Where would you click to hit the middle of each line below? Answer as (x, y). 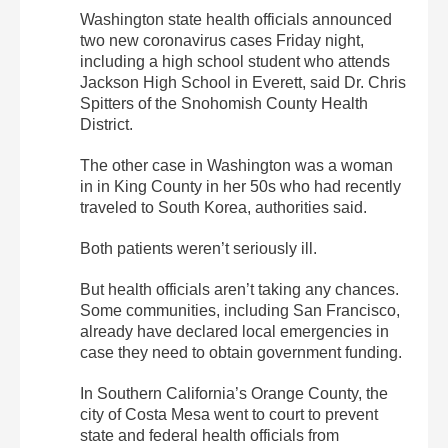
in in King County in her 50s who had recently (240, 186)
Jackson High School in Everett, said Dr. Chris (243, 82)
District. (106, 124)
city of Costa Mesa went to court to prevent (229, 414)
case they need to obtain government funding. (241, 352)
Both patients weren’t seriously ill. (198, 248)
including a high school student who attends (235, 61)
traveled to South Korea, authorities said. (223, 207)
